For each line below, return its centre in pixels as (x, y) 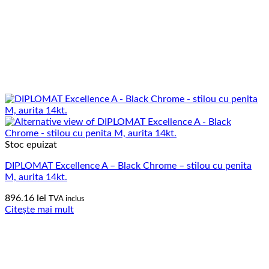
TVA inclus (67, 198)
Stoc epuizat (31, 144)
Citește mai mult (39, 209)
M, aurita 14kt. (36, 177)
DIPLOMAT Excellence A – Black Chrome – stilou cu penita (128, 165)
